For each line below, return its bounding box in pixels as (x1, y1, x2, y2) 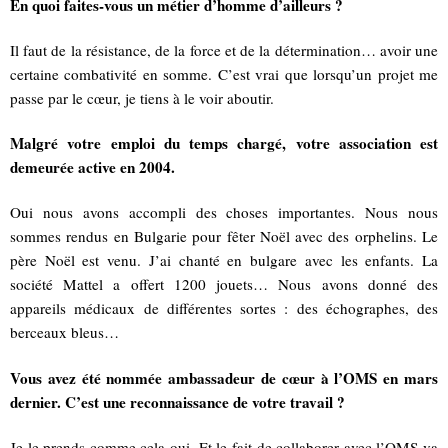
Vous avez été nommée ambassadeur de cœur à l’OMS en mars (10, 366, 438, 389)
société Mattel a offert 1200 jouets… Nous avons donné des (10, 274, 438, 295)
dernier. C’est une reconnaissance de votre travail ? (10, 390, 345, 413)
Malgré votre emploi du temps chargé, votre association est (10, 132, 438, 155)
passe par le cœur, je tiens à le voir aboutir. (10, 87, 274, 108)
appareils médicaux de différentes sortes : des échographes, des (10, 298, 438, 319)
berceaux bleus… (10, 322, 119, 343)
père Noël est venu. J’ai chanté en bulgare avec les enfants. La (10, 250, 438, 271)
